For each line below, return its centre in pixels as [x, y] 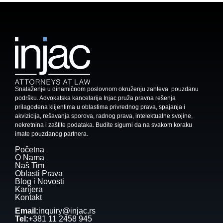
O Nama [30, 157]
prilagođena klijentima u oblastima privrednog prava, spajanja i [100, 107]
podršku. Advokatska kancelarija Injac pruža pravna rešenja [95, 98]
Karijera [29, 189]
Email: [27, 211]
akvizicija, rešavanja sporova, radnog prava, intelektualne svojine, [104, 116]
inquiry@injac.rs [67, 211]
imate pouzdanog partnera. [52, 134]
